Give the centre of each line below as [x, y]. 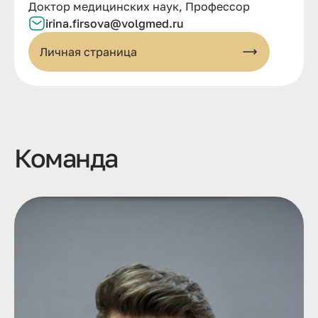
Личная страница [88, 52]
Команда [66, 158]
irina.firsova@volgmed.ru [115, 24]
